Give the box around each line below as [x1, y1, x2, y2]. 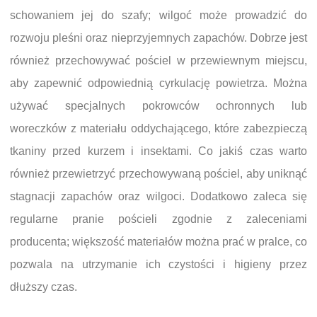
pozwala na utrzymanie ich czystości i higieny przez [10, 258, 307, 271]
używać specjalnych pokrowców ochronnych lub [10, 100, 307, 113]
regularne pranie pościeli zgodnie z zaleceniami [10, 213, 307, 226]
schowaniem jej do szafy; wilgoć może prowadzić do [10, 9, 307, 22]
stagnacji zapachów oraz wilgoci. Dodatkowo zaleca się [10, 190, 307, 203]
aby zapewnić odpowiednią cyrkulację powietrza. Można [10, 77, 307, 90]
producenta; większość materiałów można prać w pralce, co [10, 236, 307, 248]
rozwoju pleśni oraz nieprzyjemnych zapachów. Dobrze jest [10, 32, 307, 45]
